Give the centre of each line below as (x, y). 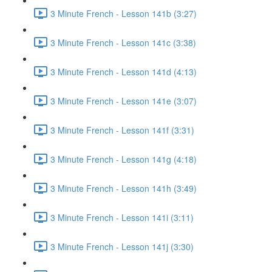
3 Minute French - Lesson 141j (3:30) (122, 246)
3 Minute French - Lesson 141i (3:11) (122, 217)
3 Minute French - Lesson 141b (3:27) (124, 13)
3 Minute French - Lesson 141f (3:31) (122, 130)
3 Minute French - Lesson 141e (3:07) (124, 100)
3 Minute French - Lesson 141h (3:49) (124, 188)
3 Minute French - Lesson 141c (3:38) (123, 42)
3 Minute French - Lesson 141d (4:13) (124, 71)
